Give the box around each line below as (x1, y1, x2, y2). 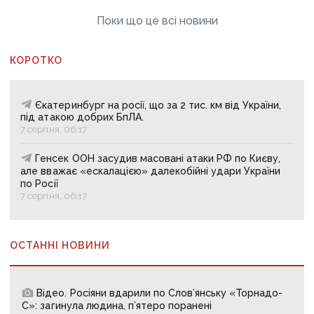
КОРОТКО (10, 54, 63, 66)
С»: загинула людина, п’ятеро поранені (22, 300, 212, 312)
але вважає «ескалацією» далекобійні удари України (20, 165, 281, 177)
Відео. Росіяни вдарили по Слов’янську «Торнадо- (36, 287, 283, 299)
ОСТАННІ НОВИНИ (10, 240, 111, 252)
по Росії (20, 178, 58, 190)
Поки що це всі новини (96, 13, 218, 27)
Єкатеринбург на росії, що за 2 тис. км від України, (35, 99, 282, 111)
